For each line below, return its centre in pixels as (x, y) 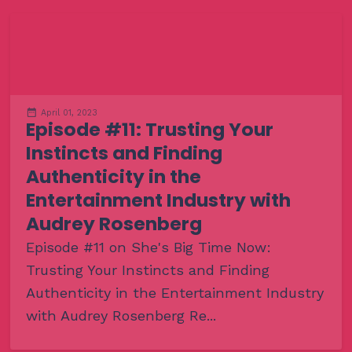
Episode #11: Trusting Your (149, 129)
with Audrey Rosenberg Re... (121, 315)
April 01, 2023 (69, 112)
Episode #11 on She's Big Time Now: (148, 247)
